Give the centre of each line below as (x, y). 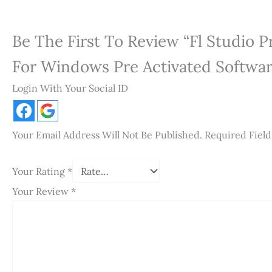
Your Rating (40, 171)
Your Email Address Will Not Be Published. (107, 135)
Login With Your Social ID (70, 88)
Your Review (42, 191)
